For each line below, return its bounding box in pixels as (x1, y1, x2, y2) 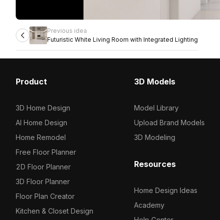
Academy (134, 201, 165, 209)
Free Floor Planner (16, 148, 76, 156)
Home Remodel (16, 133, 66, 141)
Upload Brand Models (134, 118, 205, 127)
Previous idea (47, 27, 87, 34)
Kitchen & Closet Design (16, 207, 93, 215)
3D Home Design (16, 104, 70, 112)
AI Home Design (16, 118, 67, 127)
